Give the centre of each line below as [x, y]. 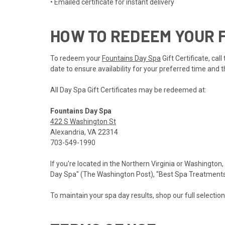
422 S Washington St [83, 122]
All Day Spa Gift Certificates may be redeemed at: [128, 90]
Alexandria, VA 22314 [84, 132]
